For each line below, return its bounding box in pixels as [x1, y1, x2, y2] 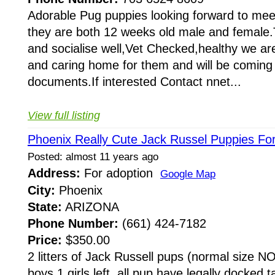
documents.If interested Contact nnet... [28, 74, 241, 88]
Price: [28, 233, 62, 247]
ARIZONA [62, 200, 119, 214]
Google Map [160, 168, 215, 180]
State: [28, 200, 62, 214]
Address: [28, 166, 80, 180]
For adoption [80, 166, 160, 180]
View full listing [28, 109, 100, 122]
